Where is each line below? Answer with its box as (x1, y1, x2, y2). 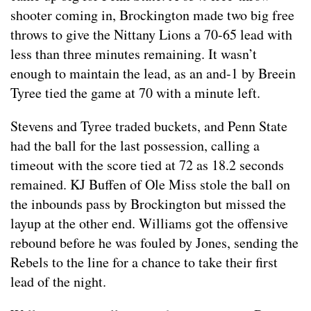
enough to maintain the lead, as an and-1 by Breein (10, 64, 296, 83)
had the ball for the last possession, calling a (10, 136, 260, 155)
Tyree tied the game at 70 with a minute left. (10, 83, 260, 103)
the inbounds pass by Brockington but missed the (10, 194, 286, 214)
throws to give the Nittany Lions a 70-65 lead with (10, 25, 292, 44)
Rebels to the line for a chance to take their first (10, 253, 278, 272)
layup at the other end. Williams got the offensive (10, 214, 288, 233)
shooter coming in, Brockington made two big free (10, 6, 294, 25)
